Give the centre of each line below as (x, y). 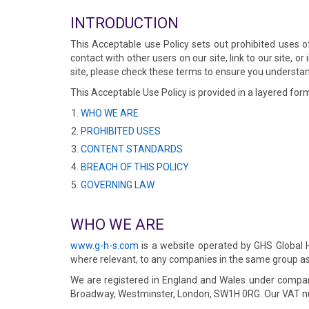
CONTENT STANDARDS (132, 149)
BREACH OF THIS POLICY (135, 167)
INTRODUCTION (124, 23)
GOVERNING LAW (118, 185)
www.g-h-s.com (104, 246)
